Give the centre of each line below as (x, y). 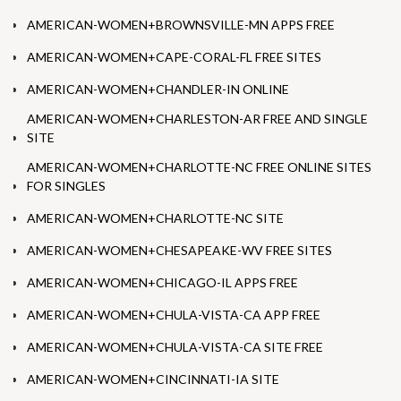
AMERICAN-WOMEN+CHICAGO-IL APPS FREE (162, 283)
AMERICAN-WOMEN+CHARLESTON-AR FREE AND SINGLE (197, 119)
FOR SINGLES (66, 186)
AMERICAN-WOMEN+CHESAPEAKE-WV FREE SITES (179, 251)
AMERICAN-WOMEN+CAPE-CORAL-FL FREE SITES (174, 57)
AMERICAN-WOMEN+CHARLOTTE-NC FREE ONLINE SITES (199, 167)
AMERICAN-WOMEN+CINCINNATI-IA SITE (153, 380)
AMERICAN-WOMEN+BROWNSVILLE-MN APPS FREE (181, 25)
